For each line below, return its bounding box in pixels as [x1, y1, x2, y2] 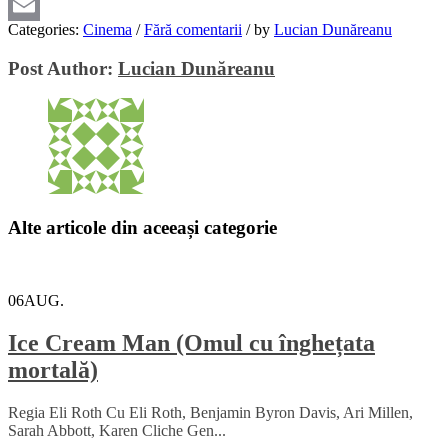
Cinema [83, 20, 132, 38]
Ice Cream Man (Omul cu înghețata [8, 329, 375, 356]
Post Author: [8, 57, 118, 79]
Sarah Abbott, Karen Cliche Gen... [8, 421, 226, 439]
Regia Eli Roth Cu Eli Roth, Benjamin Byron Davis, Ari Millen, [8, 403, 413, 421]
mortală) [8, 356, 98, 383]
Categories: [8, 20, 83, 38]
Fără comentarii [144, 20, 242, 38]
